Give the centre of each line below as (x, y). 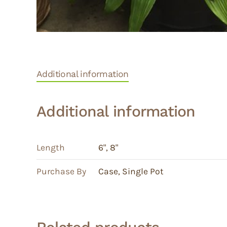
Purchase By (61, 171)
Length (51, 147)
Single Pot (143, 171)
